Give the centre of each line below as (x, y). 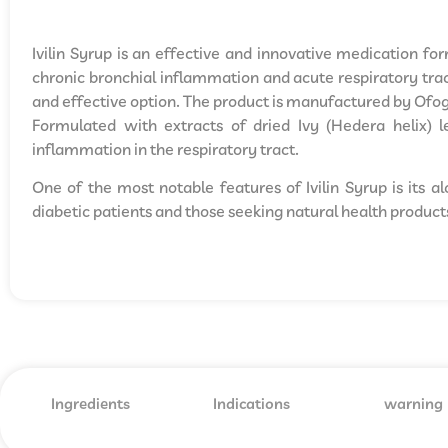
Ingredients (91, 405)
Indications (252, 405)
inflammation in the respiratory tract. (165, 150)
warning (413, 405)
